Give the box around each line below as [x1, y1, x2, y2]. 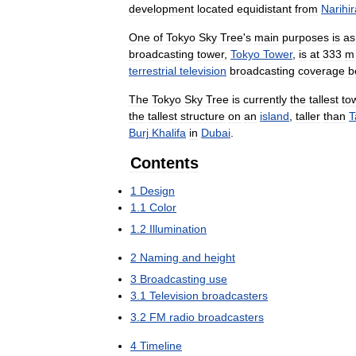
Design [140, 184, 175, 197]
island [260, 109, 289, 122]
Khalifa [152, 126, 186, 139]
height [204, 250, 235, 264]
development [129, 2, 194, 15]
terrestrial [129, 64, 176, 77]
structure [180, 109, 225, 122]
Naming [140, 250, 179, 264]
